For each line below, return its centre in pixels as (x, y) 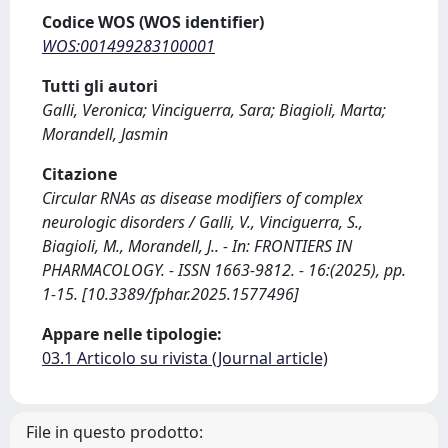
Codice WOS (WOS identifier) (153, 22)
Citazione (79, 174)
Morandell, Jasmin (105, 134)
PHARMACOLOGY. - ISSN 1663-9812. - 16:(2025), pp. (224, 270)
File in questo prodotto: (114, 432)
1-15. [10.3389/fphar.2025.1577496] (170, 294)
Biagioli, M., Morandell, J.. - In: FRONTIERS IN (197, 246)
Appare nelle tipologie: (132, 334)
